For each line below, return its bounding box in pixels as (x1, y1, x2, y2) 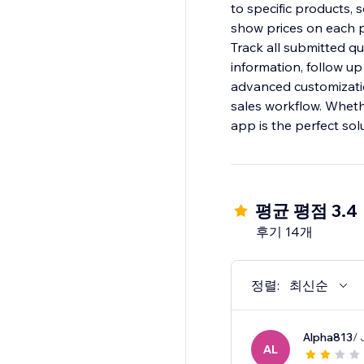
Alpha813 (302, 330, 353, 345)
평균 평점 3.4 (254, 200, 357, 222)
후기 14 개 (255, 223, 313, 240)
